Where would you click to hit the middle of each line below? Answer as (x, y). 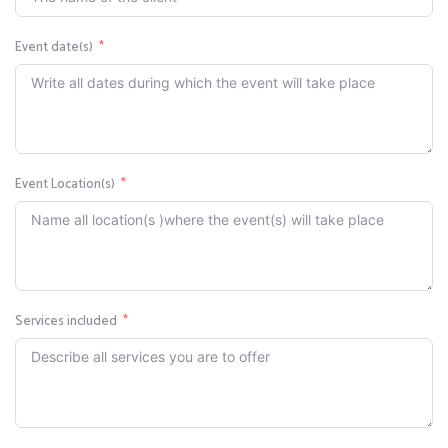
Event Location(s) (65, 185)
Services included (66, 322)
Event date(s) (54, 48)
